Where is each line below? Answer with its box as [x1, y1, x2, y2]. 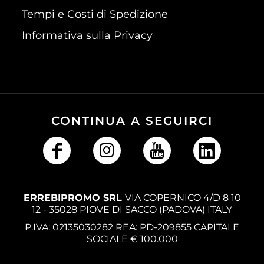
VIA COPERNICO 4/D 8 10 [124, 192, 241, 203]
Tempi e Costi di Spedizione [21, 7, 168, 21]
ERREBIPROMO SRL [23, 192, 125, 203]
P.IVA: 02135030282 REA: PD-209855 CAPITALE [25, 221, 239, 233]
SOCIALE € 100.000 [86, 233, 178, 245]
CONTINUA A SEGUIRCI [51, 113, 213, 128]
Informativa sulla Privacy [21, 28, 153, 42]
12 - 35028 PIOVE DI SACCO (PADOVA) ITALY [32, 203, 232, 215]
